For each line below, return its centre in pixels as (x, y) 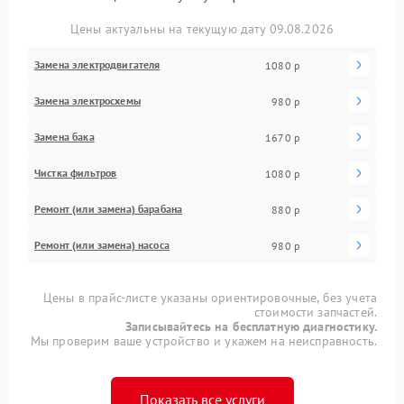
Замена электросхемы (87, 101)
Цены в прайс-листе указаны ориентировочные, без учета (210, 298)
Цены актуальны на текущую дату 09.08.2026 (202, 29)
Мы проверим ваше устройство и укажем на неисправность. (203, 341)
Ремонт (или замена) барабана (109, 209)
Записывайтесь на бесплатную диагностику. (251, 327)
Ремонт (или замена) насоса (102, 245)
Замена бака (64, 137)
